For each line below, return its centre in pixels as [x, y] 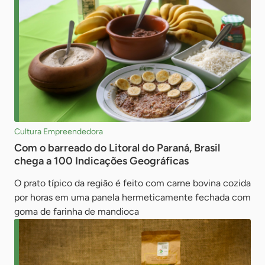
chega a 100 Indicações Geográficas [101, 161]
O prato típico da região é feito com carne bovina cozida [132, 183]
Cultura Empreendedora [59, 131]
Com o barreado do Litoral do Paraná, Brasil [117, 148]
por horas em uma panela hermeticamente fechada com [132, 197]
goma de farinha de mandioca [77, 211]
